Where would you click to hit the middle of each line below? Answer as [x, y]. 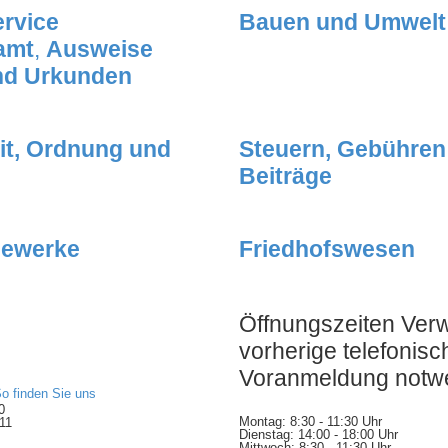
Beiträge [285, 176]
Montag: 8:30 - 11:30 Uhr [310, 422]
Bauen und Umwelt [342, 22]
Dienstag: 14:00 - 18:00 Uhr [318, 435]
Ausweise [99, 49]
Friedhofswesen [327, 249]
